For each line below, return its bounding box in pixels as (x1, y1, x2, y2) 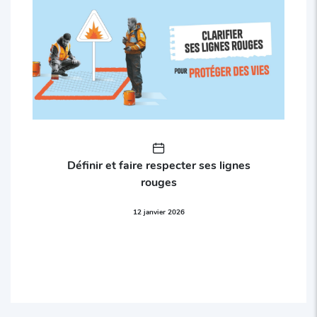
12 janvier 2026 (132, 206, 185, 217)
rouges (140, 173, 177, 189)
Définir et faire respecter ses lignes (67, 156, 250, 172)
